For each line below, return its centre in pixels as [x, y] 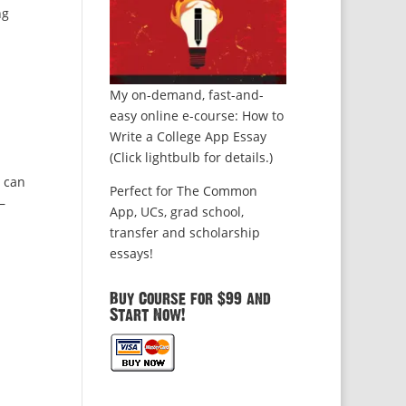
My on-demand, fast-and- [186, 95]
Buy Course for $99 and [190, 300]
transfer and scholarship [184, 233]
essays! [131, 254]
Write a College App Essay [188, 137]
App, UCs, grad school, [176, 212]
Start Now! [147, 316]
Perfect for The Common [183, 191]
